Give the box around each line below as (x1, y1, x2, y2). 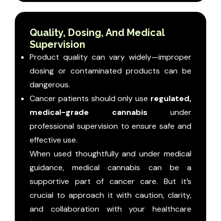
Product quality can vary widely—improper (30, 52, 191, 63)
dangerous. (30, 79, 70, 90)
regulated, (150, 93, 191, 104)
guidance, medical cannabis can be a (30, 162, 191, 173)
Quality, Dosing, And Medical (30, 27, 164, 39)
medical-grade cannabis (30, 107, 147, 118)
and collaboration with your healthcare (30, 204, 191, 215)
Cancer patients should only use (30, 93, 150, 104)
